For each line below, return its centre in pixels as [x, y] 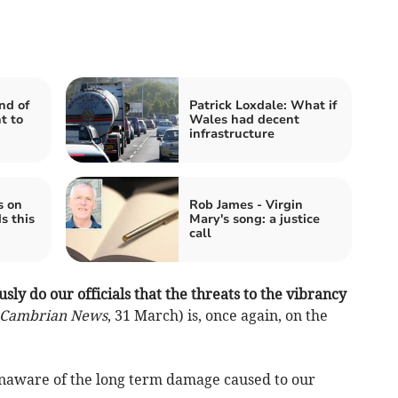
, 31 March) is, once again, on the [217, 315]
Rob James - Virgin [246, 205]
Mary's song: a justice [255, 219]
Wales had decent [244, 119]
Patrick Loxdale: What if [263, 105]
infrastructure [232, 134]
